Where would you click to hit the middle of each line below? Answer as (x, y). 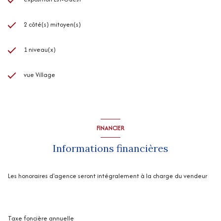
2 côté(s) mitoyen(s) (52, 24)
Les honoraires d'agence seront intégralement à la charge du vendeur (108, 176)
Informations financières (110, 148)
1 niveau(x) (40, 49)
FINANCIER (110, 128)
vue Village (39, 74)
